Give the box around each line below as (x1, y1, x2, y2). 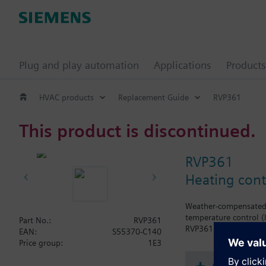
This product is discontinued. (19, 119, 256, 141)
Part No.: (19, 216, 51, 225)
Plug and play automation (19, 59, 139, 71)
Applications (154, 59, 211, 71)
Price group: (19, 238, 63, 248)
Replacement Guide (118, 92, 189, 102)
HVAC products (39, 92, 94, 102)
